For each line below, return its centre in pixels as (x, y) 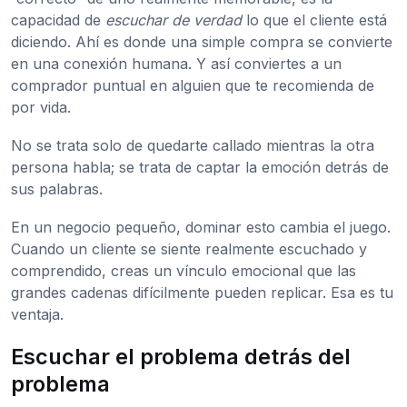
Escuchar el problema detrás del (181, 357)
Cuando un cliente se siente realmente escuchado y (189, 249)
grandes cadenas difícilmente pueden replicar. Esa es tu (202, 293)
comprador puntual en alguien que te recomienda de (193, 86)
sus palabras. (57, 189)
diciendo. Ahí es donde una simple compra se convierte (202, 42)
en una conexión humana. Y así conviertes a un (176, 64)
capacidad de (58, 20)
